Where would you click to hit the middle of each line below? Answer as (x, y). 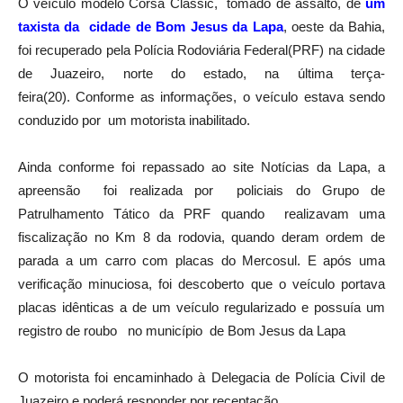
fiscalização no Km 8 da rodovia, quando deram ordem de (201, 237)
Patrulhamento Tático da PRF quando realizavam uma (201, 213)
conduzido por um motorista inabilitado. (134, 120)
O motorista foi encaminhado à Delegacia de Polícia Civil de (201, 377)
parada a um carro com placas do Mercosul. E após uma (201, 260)
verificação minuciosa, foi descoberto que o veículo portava (201, 283)
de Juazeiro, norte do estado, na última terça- (201, 73)
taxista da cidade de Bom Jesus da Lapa (151, 26)
